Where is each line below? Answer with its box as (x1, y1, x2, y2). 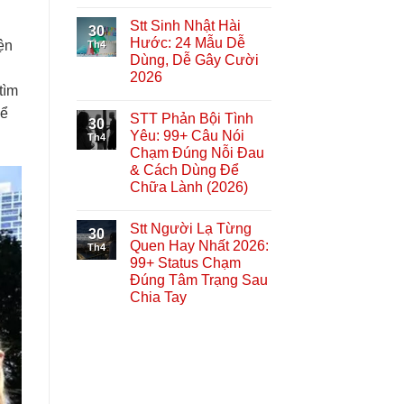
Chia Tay (129, 289, 187, 305)
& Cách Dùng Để (129, 161, 239, 178)
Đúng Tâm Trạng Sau (129, 271, 268, 288)
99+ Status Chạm (129, 254, 241, 271)
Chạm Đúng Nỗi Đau (129, 144, 264, 161)
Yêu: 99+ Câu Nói (129, 127, 244, 143)
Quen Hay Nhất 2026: (129, 237, 269, 253)
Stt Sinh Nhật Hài (129, 17, 241, 33)
